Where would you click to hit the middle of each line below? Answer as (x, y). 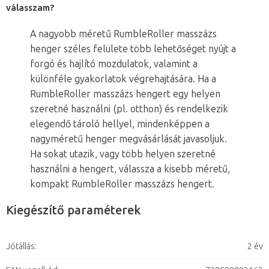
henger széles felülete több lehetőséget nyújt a (133, 49)
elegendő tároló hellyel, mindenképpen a (120, 124)
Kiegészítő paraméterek (73, 210)
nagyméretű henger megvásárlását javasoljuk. (128, 139)
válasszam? (32, 8)
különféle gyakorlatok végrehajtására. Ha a (123, 79)
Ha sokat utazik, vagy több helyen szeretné (123, 154)
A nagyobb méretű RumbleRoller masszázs (123, 34)
